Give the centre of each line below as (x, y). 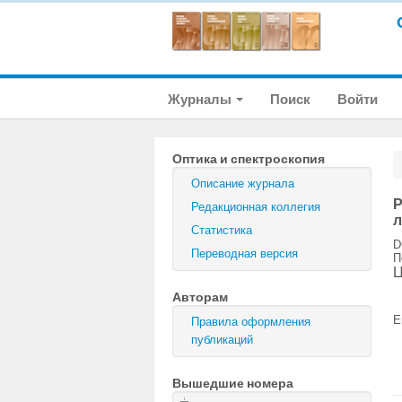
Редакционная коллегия (256, 207)
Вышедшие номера (233, 383)
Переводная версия (245, 253)
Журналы (201, 99)
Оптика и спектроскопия (249, 159)
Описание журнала (243, 184)
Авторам (200, 297)
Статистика (222, 230)
